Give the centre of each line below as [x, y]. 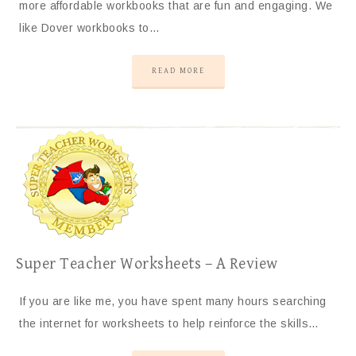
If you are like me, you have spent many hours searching [173, 302]
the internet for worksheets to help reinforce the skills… [169, 324]
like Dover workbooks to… [89, 28]
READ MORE [178, 71]
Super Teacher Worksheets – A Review [147, 265]
